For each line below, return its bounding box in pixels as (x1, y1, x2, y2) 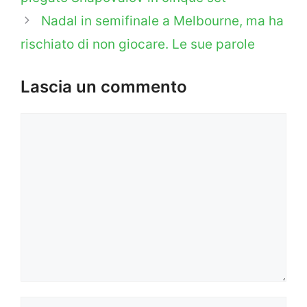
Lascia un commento (21, 77, 187, 97)
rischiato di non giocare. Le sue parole (21, 36, 255, 52)
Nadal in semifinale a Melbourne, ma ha (41, 12, 284, 29)
